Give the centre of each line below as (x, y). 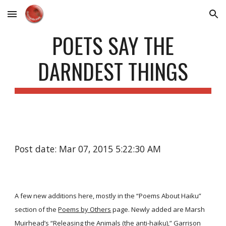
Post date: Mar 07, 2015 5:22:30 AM (88, 149)
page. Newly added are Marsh (158, 209)
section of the (36, 209)
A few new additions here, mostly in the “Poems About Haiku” (108, 196)
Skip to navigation (186, 19)
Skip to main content (44, 19)
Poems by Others (85, 209)
